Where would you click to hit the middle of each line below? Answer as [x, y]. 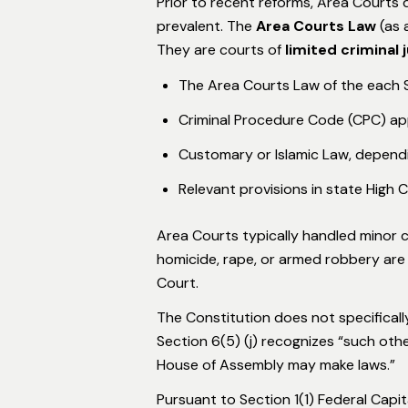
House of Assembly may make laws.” [276, 364]
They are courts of [221, 49]
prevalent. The [206, 25]
